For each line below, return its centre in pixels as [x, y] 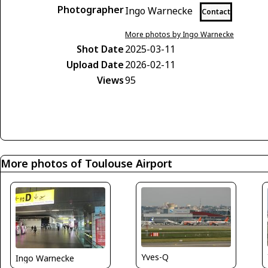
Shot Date [100, 49]
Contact [216, 12]
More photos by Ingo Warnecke [179, 34]
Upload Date [95, 65]
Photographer [91, 10]
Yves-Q [155, 257]
